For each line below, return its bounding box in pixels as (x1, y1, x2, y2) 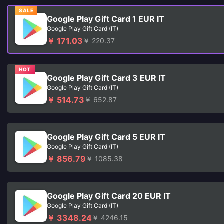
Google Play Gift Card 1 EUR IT (47, 14, 164, 24)
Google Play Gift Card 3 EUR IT (47, 73, 166, 83)
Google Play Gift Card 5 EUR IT (47, 132, 165, 142)
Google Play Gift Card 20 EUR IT (47, 191, 171, 201)
